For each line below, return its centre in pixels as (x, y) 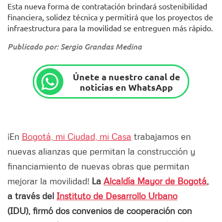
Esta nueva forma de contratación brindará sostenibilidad (107, 6)
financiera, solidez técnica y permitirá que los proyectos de (110, 17)
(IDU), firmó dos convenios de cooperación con (100, 211)
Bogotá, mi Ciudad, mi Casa (77, 137)
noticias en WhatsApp (127, 87)
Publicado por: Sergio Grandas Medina (75, 47)
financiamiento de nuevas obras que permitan (98, 166)
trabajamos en (161, 137)
